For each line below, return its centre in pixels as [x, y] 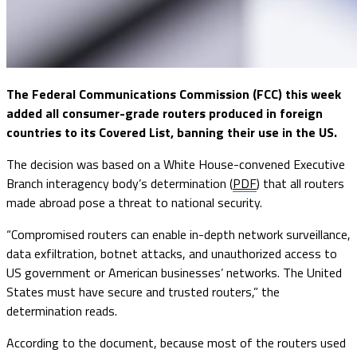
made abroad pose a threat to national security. [134, 202]
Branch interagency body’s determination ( [120, 183]
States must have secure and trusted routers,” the [143, 291]
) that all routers [300, 183]
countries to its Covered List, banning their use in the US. [172, 132]
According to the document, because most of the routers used [176, 342]
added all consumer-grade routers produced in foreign [165, 113]
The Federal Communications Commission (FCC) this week [174, 94]
